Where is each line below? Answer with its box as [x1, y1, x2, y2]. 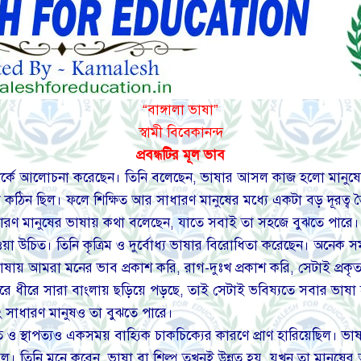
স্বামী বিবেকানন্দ [138, 124, 223, 142]
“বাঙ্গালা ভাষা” [143, 102, 218, 119]
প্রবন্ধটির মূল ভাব [136, 147, 225, 164]
